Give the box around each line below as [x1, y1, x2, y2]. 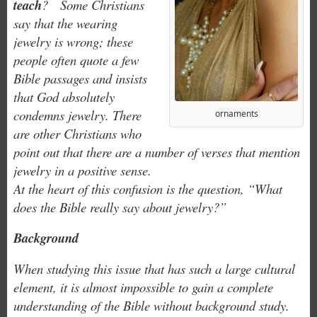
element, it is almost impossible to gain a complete [13, 278, 273, 296]
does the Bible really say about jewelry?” [13, 198, 226, 216]
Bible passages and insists [13, 69, 147, 87]
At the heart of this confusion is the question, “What [13, 180, 282, 197]
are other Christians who [13, 125, 142, 142]
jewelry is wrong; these [13, 33, 133, 50]
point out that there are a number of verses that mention [13, 143, 300, 161]
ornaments [214, 108, 258, 120]
